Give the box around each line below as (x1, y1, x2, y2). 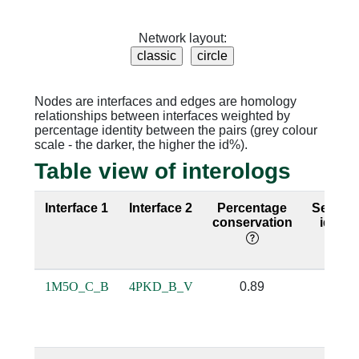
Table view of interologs (34, 159, 291, 184)
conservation (212, 216, 292, 230)
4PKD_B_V (128, 280, 193, 294)
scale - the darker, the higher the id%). (34, 137, 248, 151)
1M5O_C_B (44, 280, 109, 294)
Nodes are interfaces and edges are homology (34, 94, 296, 108)
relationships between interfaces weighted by (34, 108, 290, 123)
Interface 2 (129, 201, 193, 216)
